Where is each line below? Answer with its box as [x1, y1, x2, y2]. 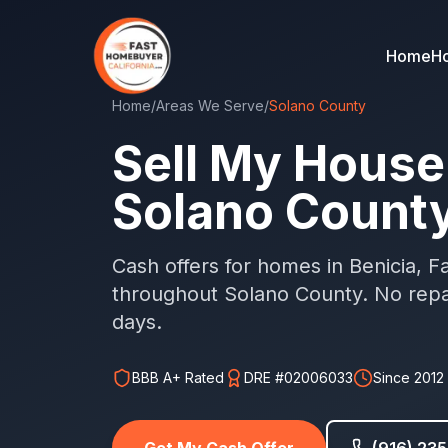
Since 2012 [373, 369, 444, 386]
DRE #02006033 [244, 369, 353, 386]
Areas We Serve [156, 97, 264, 114]
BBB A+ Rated [132, 369, 224, 386]
